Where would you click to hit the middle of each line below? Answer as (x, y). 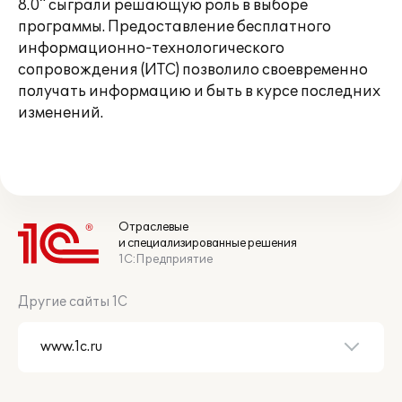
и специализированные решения (208, 243)
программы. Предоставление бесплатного (175, 27)
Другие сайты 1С (73, 302)
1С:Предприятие (166, 259)
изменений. (61, 113)
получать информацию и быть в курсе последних (199, 92)
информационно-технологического (151, 48)
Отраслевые (153, 227)
